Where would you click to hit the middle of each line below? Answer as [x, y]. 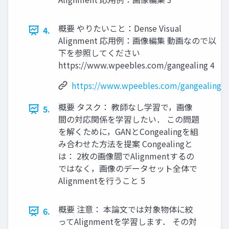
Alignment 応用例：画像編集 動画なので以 [137, 41]
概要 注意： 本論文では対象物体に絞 [126, 209]
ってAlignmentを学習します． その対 [128, 222]
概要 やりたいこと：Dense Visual [120, 28]
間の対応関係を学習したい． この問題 [129, 119]
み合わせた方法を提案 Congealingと [125, 144]
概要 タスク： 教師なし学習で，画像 [125, 107]
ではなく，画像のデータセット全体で [128, 168]
